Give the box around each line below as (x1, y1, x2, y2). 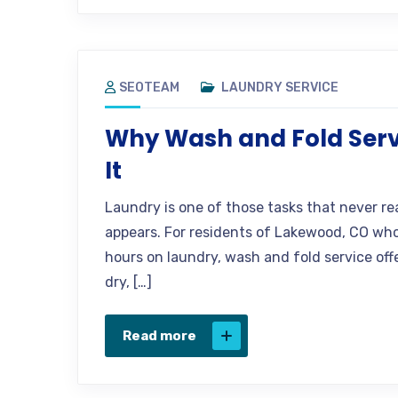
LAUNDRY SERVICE (221, 79, 338, 95)
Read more (123, 327, 196, 344)
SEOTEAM (119, 79, 179, 95)
